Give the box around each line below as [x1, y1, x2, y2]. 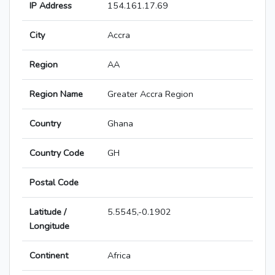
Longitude [29, 220, 69, 233]
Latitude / [29, 206, 66, 219]
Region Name [29, 88, 83, 101]
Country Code [29, 147, 84, 160]
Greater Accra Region [107, 88, 193, 101]
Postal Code [29, 176, 79, 189]
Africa [107, 249, 131, 262]
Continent [29, 249, 68, 262]
